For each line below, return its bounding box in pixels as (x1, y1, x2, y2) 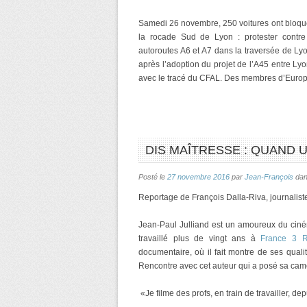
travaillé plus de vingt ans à (138, 234, 261, 243)
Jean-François (245, 173, 293, 181)
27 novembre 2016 (167, 173, 230, 181)
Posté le (138, 173, 167, 181)
